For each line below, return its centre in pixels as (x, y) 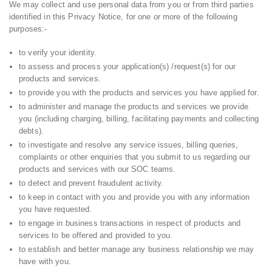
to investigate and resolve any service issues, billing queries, (129, 145)
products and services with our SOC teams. (97, 169)
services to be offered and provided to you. (96, 236)
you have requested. (56, 209)
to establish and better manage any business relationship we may (137, 250)
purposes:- (28, 29)
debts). (31, 131)
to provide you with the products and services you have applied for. (139, 93)
